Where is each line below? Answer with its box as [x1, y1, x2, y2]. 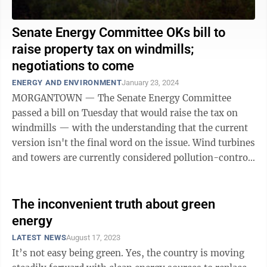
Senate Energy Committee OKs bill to [12, 25, 225, 40]
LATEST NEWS [12, 233, 67, 242]
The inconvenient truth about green [12, 197, 215, 212]
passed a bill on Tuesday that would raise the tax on [12, 107, 238, 119]
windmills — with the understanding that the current [12, 122, 248, 133]
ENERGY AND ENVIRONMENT [12, 78, 122, 87]
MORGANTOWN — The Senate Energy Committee [12, 92, 231, 104]
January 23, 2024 [122, 78, 179, 87]
